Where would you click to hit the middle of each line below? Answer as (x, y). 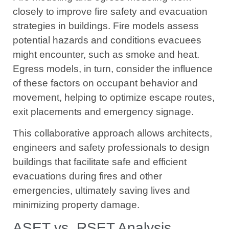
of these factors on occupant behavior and (105, 83)
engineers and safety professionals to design (111, 148)
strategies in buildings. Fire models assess (106, 26)
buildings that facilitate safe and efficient (100, 162)
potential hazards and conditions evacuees (107, 40)
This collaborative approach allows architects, (112, 133)
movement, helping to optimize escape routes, (114, 97)
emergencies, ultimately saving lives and (101, 191)
